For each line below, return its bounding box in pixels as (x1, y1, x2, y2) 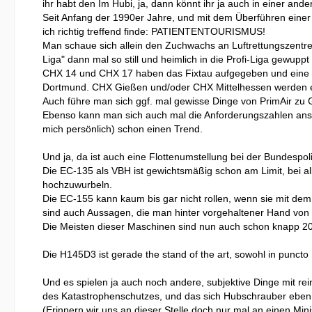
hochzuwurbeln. (42, 178, 112, 190)
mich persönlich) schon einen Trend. (42, 123, 203, 134)
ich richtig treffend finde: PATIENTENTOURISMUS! (42, 25, 265, 37)
